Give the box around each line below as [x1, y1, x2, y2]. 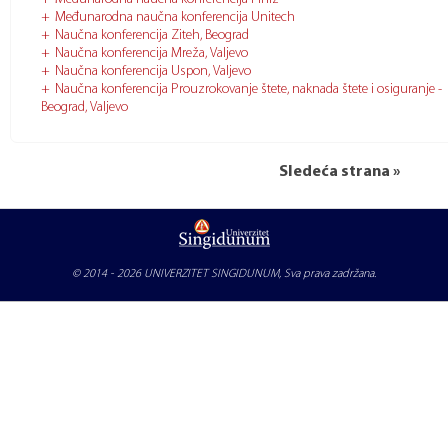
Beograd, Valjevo [41, 100, 128, 115]
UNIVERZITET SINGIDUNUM [144, 268, 279, 280]
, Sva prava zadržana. [279, 268, 376, 280]
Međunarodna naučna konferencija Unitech [55, 10, 295, 25]
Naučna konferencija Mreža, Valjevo [55, 46, 248, 61]
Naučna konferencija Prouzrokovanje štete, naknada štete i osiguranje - [55, 82, 442, 97]
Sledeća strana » [279, 164, 400, 180]
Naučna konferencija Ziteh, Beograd [55, 28, 249, 43]
